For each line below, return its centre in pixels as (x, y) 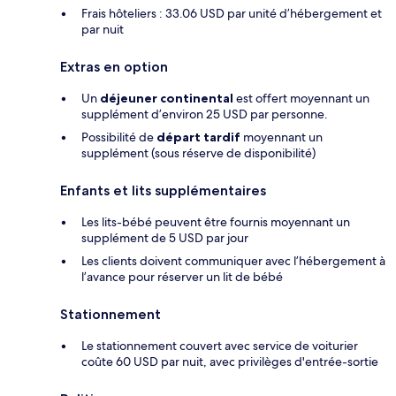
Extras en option (114, 67)
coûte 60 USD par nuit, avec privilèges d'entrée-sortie (230, 362)
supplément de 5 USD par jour (165, 238)
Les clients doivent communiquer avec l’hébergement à (233, 261)
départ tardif (198, 137)
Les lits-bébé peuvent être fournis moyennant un (216, 222)
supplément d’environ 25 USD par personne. (205, 114)
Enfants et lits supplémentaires (163, 191)
